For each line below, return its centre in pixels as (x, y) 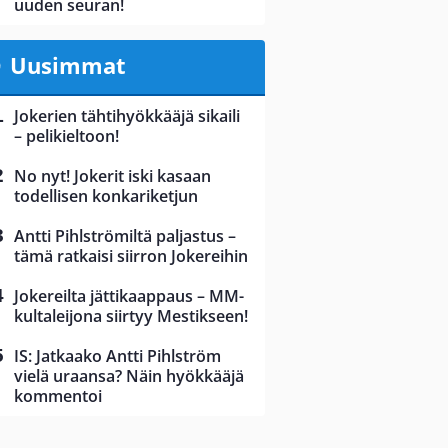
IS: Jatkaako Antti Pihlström (117, 356)
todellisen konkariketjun (106, 196)
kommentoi (58, 396)
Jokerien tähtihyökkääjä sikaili (127, 116)
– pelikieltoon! (66, 136)
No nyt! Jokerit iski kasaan (112, 176)
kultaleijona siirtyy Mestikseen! (131, 316)
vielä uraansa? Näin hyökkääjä (129, 376)
